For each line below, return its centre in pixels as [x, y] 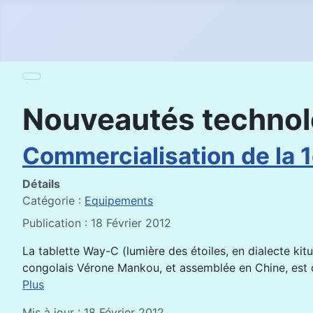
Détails [41, 184]
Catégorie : [53, 201]
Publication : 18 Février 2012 [97, 223]
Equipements [119, 201]
